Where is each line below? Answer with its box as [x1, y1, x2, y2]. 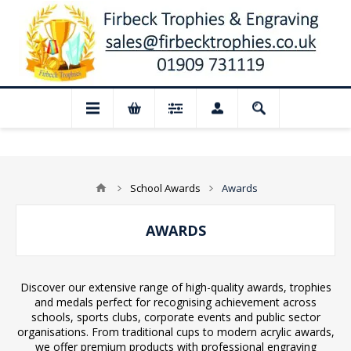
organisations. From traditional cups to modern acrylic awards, [16, 324, 335, 339]
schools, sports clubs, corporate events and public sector [31, 309, 320, 324]
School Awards [130, 181, 201, 195]
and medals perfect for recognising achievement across [34, 295, 317, 309]
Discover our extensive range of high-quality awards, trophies [20, 280, 331, 295]
